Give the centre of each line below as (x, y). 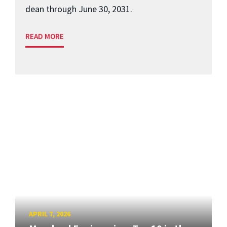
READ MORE (45, 36)
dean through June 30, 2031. (79, 9)
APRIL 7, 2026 (50, 214)
